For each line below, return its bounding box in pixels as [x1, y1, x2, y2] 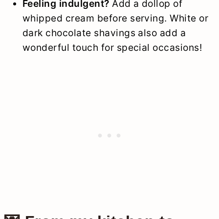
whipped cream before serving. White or [22, 12, 209, 24]
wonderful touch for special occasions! [22, 42, 202, 54]
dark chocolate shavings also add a [22, 27, 186, 39]
